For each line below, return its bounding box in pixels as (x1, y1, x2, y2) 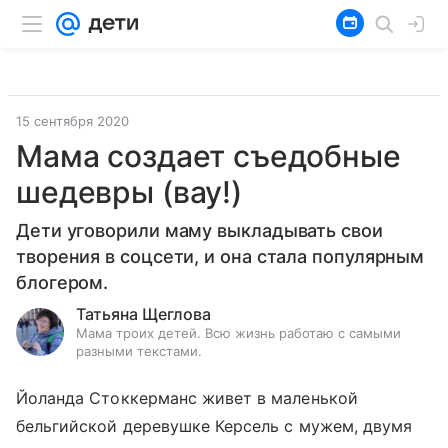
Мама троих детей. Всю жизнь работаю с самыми (76, 325, 401, 341)
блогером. (16, 272, 109, 293)
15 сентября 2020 (16, 113, 129, 129)
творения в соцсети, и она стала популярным (16, 246, 425, 267)
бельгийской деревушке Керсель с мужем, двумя (16, 416, 413, 436)
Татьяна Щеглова (76, 304, 211, 324)
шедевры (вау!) (16, 174, 242, 210)
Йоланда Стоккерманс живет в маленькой (16, 388, 358, 408)
